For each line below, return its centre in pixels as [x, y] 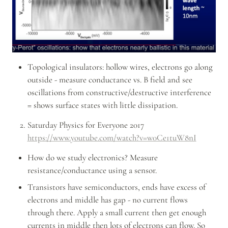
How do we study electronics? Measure [92, 157]
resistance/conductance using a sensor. [92, 170]
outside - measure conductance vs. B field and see [110, 79]
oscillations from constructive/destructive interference [119, 92]
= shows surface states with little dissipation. [102, 105]
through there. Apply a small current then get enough [117, 212]
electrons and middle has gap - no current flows [107, 199]
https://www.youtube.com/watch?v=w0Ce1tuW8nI [112, 137]
